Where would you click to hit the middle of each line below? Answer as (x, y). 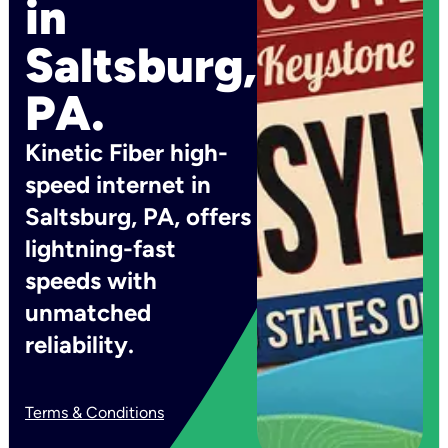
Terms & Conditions (94, 412)
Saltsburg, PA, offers (138, 216)
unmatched (88, 312)
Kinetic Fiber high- (126, 152)
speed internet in (118, 184)
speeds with (91, 280)
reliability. (79, 344)
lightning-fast (100, 248)
